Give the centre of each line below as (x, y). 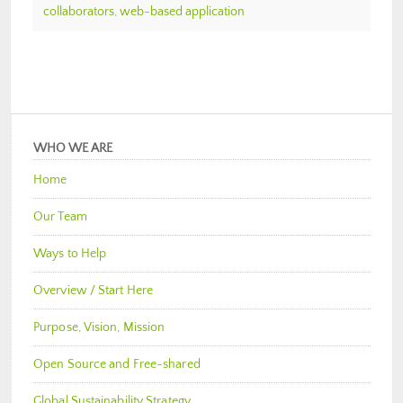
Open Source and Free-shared (117, 364)
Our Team (60, 216)
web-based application (182, 11)
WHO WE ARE (73, 148)
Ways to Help (70, 253)
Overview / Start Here (94, 290)
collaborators (79, 11)
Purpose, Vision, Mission (99, 327)
